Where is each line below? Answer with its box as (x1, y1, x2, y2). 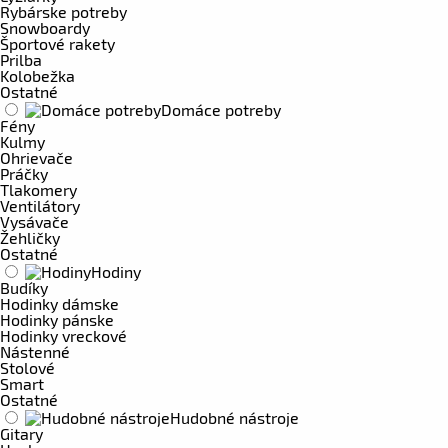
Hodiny (91, 262, 141, 281)
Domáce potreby (161, 100, 281, 119)
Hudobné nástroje (170, 408, 299, 427)
